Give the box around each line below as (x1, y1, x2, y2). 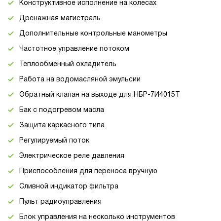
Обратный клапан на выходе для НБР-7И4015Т (19, 91, 180, 98)
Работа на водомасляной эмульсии (19, 76, 141, 83)
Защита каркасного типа (19, 122, 105, 129)
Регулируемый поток (19, 137, 89, 144)
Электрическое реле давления (19, 152, 124, 159)
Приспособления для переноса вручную (19, 168, 157, 175)
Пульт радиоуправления (19, 198, 102, 205)
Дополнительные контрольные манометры (19, 30, 167, 37)
